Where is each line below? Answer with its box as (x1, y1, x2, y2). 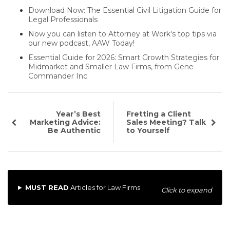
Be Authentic (48, 126, 101, 136)
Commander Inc (28, 71, 87, 81)
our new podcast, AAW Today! (28, 39, 135, 48)
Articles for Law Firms (68, 183, 140, 192)
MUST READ (25, 183, 69, 192)
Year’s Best (56, 109, 101, 119)
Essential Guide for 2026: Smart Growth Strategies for (28, 53, 219, 63)
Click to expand (161, 186, 212, 195)
